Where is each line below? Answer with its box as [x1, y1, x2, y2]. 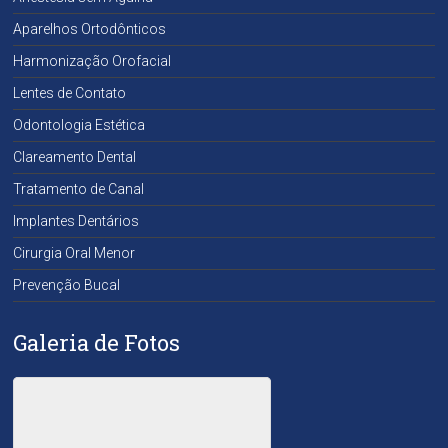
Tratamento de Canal [13, 180, 145, 197]
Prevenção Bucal [13, 276, 121, 293]
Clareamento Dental [13, 148, 137, 165]
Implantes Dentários [13, 212, 140, 229]
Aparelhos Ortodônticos [13, 20, 167, 37]
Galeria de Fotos [13, 327, 181, 357]
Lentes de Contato [13, 84, 127, 101]
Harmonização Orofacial [13, 52, 172, 69]
